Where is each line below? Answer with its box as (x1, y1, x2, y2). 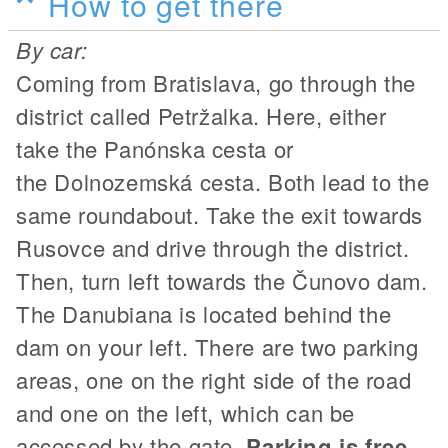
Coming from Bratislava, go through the (16, 66, 416, 98)
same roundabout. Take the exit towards (16, 198, 423, 230)
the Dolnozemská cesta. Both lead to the (16, 165, 430, 197)
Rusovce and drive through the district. (16, 231, 410, 263)
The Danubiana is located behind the (16, 297, 392, 329)
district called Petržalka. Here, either (16, 99, 387, 131)
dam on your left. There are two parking (16, 330, 419, 362)
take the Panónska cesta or (16, 132, 294, 164)
